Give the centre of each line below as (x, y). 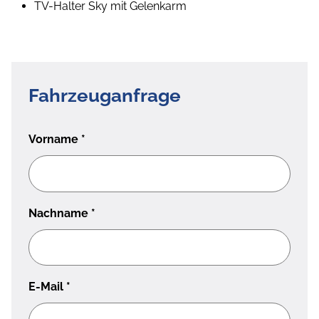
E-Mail (47, 287)
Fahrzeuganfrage (105, 96)
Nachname (60, 213)
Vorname (55, 140)
